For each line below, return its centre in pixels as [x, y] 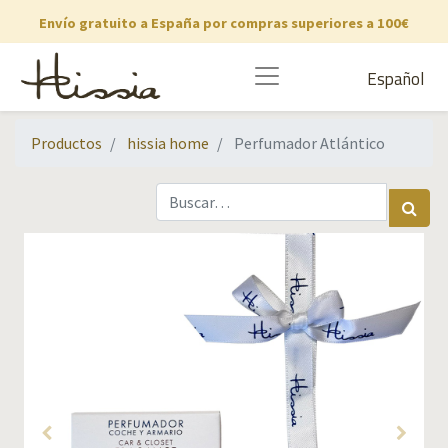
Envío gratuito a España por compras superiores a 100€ [224, 23]
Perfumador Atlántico [309, 143]
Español [395, 79]
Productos [66, 143]
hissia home [168, 143]
